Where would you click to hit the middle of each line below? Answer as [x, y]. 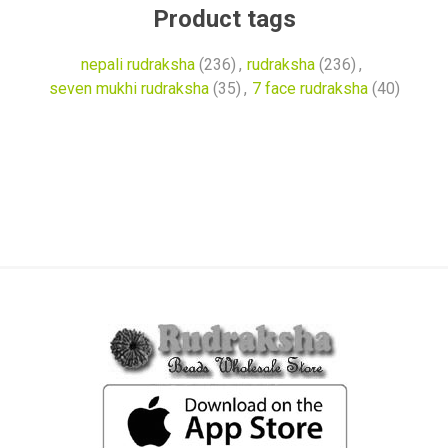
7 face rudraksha [309, 88]
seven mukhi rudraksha [128, 88]
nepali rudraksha [138, 64]
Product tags [224, 19]
